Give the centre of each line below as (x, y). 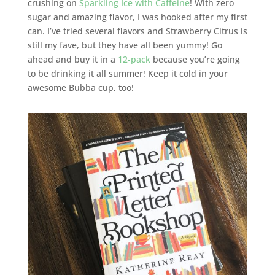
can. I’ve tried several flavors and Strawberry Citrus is (137, 31)
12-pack (134, 59)
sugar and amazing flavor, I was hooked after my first (137, 17)
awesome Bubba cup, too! (80, 87)
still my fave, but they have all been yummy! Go (125, 45)
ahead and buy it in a (72, 59)
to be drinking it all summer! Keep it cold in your (127, 73)
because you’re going (195, 59)
